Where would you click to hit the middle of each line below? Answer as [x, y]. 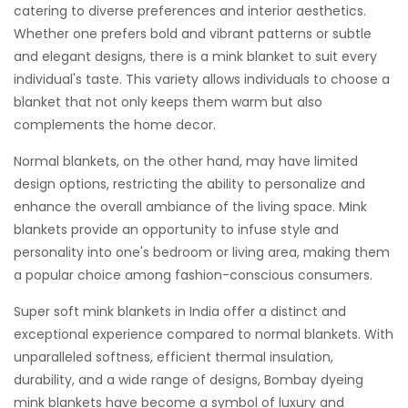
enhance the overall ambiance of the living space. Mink [190, 206]
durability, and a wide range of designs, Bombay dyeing [189, 379]
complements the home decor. [115, 124]
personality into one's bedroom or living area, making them [202, 252]
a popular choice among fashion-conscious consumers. [193, 275]
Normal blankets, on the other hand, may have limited [186, 161]
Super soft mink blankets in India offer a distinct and [180, 311]
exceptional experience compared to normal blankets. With [204, 334]
